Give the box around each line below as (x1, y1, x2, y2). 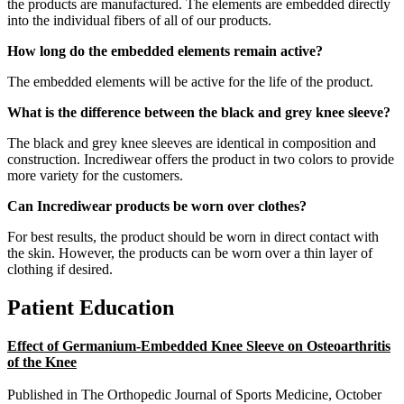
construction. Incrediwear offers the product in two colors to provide (7, 151, 394, 168)
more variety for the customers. (7, 168, 183, 184)
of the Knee (7, 354, 77, 371)
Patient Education (7, 296, 174, 320)
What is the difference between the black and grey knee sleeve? (7, 105, 390, 121)
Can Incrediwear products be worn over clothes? (7, 198, 307, 215)
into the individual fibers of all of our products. (7, 13, 271, 29)
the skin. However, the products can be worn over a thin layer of (7, 245, 372, 262)
